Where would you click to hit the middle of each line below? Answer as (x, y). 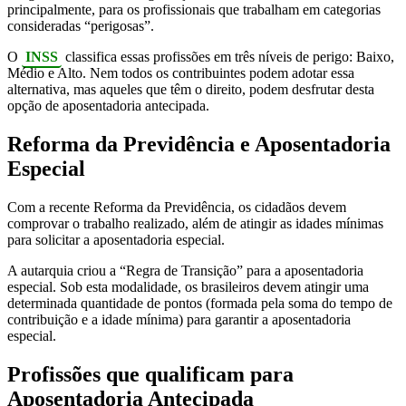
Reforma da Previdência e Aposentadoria (199, 145)
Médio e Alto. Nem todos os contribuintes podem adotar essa (181, 73)
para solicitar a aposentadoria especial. (116, 240)
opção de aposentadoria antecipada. (108, 106)
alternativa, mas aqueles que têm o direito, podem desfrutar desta (191, 90)
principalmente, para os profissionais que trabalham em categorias (194, 10)
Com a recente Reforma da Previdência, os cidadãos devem (177, 208)
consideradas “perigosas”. (81, 26)
